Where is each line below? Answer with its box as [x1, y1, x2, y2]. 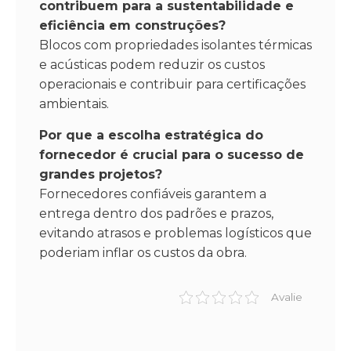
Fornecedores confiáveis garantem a [39, 186, 266, 201]
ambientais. [39, 96, 109, 112]
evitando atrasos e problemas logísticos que [39, 225, 312, 241]
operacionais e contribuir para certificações [39, 77, 306, 92]
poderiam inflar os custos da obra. [39, 244, 247, 260]
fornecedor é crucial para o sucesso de [39, 147, 304, 162]
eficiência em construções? [39, 18, 226, 34]
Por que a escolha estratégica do [39, 127, 263, 143]
